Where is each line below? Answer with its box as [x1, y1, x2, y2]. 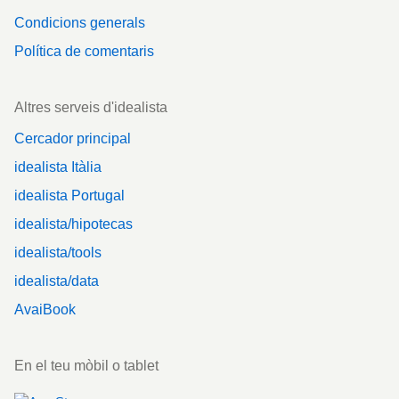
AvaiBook [14, 302, 76, 318]
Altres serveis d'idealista [14, 100, 167, 116]
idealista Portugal [14, 188, 125, 204]
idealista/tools [14, 245, 102, 261]
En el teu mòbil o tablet [14, 358, 159, 374]
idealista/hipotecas [14, 216, 133, 232]
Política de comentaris [14, 44, 154, 60]
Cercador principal [14, 131, 131, 147]
